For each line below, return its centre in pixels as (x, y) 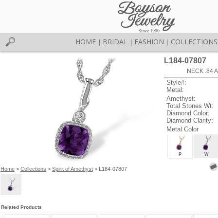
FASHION (149, 42)
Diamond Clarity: (190, 120)
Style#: (177, 83)
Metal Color (183, 129)
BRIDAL (115, 42)
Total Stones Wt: (190, 106)
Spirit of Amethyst (72, 169)
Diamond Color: (188, 113)
